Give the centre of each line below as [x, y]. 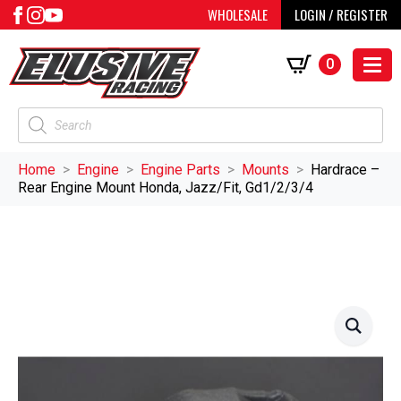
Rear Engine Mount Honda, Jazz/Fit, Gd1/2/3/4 [166, 188]
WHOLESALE [238, 14]
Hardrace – [345, 170]
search [38, 133]
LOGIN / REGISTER [341, 14]
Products [46, 115]
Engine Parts [180, 170]
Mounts [265, 170]
